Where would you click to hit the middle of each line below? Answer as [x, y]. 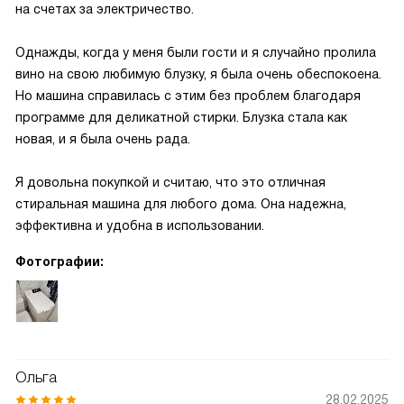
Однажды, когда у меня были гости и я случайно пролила [196, 52]
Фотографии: [60, 262]
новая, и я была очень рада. [103, 139]
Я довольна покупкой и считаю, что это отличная [170, 182]
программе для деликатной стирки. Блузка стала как [181, 117]
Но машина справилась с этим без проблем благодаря [188, 96]
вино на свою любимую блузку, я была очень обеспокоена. [198, 74]
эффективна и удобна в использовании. [140, 225]
